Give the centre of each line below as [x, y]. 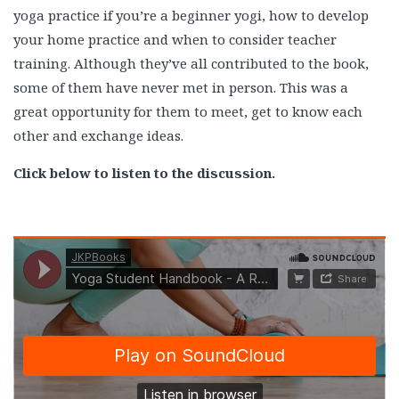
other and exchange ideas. [98, 136]
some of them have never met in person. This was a [181, 88]
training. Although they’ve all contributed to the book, [191, 64]
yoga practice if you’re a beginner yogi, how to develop [191, 16]
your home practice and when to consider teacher [175, 40]
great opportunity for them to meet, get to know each [188, 112]
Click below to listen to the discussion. [144, 173]
